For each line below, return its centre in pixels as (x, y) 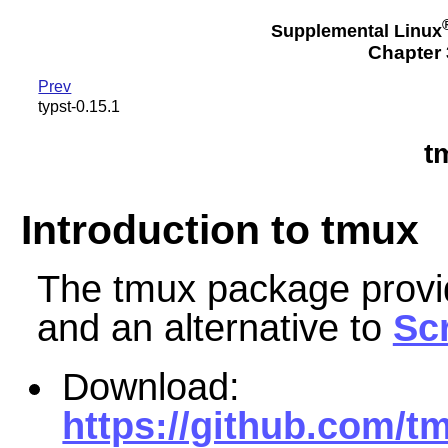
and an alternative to (214, 327)
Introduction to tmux (219, 229)
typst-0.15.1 (79, 107)
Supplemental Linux (356, 30)
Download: (151, 387)
